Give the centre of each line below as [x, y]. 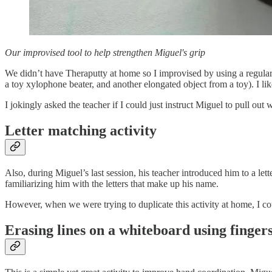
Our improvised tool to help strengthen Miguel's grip [105, 53]
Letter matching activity [81, 131]
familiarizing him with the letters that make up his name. [112, 184]
